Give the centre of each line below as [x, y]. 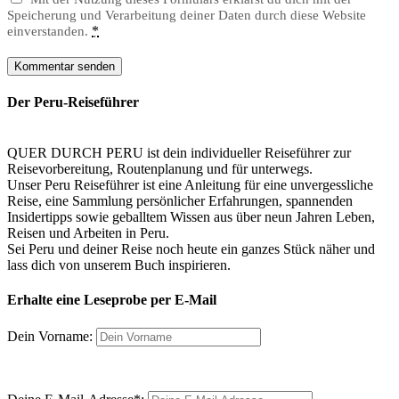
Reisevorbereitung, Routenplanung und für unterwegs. [160, 169]
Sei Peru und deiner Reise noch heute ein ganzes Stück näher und [191, 249]
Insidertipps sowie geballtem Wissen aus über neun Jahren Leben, [191, 217]
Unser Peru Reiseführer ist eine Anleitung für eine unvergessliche [190, 185]
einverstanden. [48, 31]
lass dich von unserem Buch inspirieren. [119, 265]
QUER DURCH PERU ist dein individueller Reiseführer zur [179, 153]
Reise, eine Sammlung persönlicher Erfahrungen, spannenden [180, 201]
